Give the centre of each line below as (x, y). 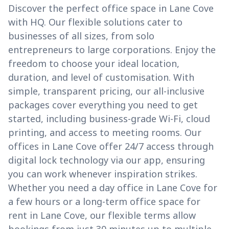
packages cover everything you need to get (103, 105)
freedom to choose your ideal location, (94, 64)
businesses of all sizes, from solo (81, 36)
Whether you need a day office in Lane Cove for (113, 188)
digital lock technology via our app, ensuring (107, 160)
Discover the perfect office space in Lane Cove (111, 8)
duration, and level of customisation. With (101, 77)
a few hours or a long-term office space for (104, 202)
